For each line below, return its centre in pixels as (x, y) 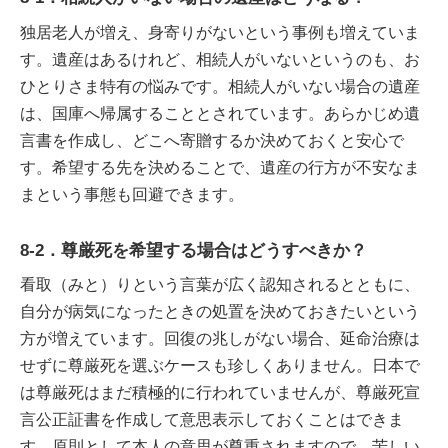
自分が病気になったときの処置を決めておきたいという (220, 311)
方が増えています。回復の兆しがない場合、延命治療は (220, 338)
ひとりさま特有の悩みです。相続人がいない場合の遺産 (220, 86)
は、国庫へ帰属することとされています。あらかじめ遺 (220, 113)
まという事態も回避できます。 (132, 194)
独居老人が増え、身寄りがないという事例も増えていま (220, 32)
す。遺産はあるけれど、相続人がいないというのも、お (220, 59)
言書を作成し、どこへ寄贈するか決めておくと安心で (212, 140)
